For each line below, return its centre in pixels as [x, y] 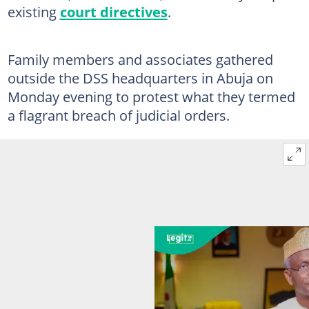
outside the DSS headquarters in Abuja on [140, 78]
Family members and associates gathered [140, 59]
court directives [113, 11]
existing [33, 11]
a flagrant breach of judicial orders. [118, 115]
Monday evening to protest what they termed [151, 96]
